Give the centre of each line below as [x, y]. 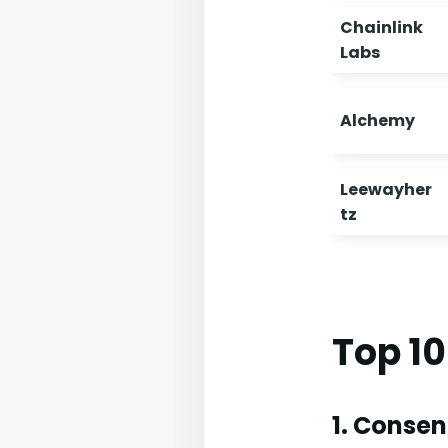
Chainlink [381, 27]
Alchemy [377, 120]
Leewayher [386, 189]
